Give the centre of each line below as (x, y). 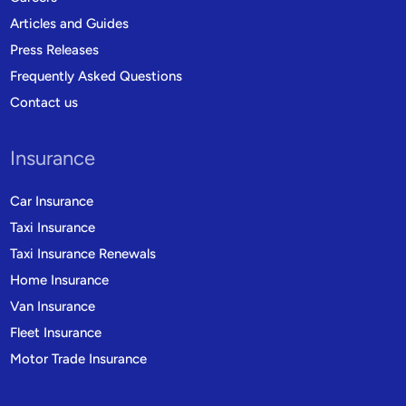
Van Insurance (53, 307)
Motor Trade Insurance (79, 359)
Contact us (44, 103)
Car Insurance (52, 202)
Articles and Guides (70, 24)
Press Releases (55, 50)
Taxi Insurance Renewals (83, 254)
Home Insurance (60, 280)
